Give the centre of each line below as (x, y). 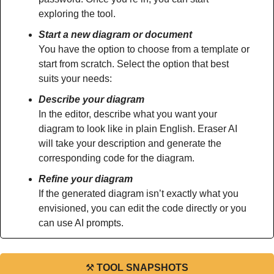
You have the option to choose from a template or (144, 49)
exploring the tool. (77, 14)
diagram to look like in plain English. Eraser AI (138, 129)
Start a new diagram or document (115, 35)
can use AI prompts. (81, 223)
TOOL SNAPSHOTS (143, 268)
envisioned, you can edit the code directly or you (143, 208)
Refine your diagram (86, 179)
